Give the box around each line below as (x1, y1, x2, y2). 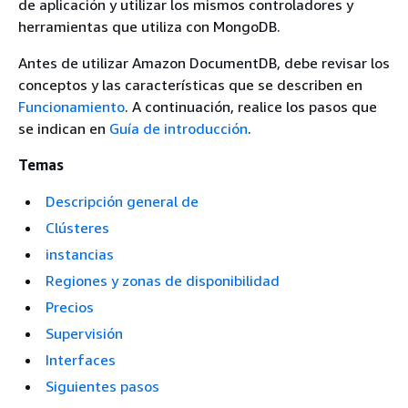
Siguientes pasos (46, 377, 159, 395)
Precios (46, 298, 94, 316)
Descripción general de (46, 192, 199, 210)
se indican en (18, 119, 109, 138)
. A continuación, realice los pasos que (125, 97, 377, 116)
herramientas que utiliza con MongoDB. (18, 17, 280, 36)
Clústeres (46, 219, 109, 237)
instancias (46, 245, 114, 263)
